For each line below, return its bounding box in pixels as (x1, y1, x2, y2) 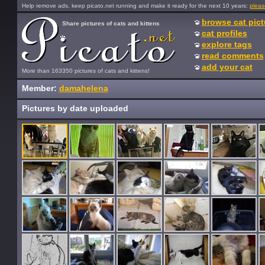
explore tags (201, 40, 252, 49)
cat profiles (201, 28, 247, 38)
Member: (21, 83, 59, 93)
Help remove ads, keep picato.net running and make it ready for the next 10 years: (21, 2, 250, 9)
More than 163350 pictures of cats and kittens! (21, 67, 150, 74)
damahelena (59, 83, 108, 93)
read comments (201, 51, 264, 60)
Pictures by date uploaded (21, 104, 128, 113)
